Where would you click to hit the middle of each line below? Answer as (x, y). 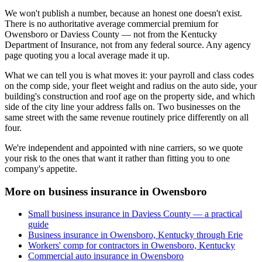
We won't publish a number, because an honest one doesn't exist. (123, 13)
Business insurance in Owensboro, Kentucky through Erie (135, 235)
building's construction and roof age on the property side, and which (130, 96)
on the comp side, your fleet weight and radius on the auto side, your (131, 86)
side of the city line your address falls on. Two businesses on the (123, 107)
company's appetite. (41, 169)
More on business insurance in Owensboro (106, 191)
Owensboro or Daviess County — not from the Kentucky (111, 35)
